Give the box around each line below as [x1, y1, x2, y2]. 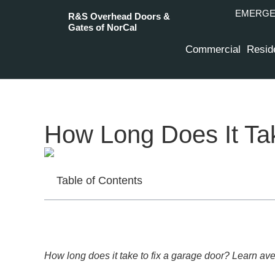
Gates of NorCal [68, 22, 137, 33]
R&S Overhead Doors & [68, 11, 171, 21]
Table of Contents [56, 174, 142, 187]
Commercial [185, 44, 241, 55]
